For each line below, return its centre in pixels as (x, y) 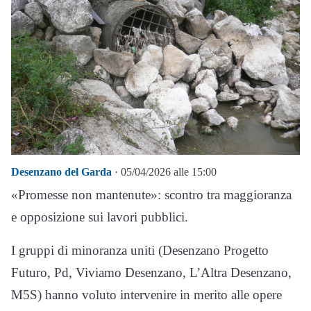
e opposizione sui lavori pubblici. (100, 217)
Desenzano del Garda (61, 172)
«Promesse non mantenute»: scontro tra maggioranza (151, 195)
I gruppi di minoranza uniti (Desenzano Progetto (140, 250)
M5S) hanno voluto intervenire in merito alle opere (146, 295)
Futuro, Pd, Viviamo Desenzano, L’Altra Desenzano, (151, 272)
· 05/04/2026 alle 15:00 (164, 172)
